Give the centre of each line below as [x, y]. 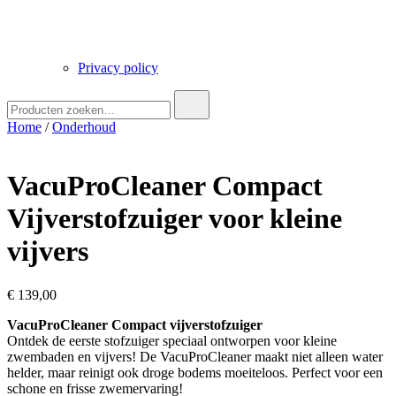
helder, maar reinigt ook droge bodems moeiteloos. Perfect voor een [195, 372]
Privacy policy [118, 68]
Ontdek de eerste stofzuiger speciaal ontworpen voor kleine [172, 340]
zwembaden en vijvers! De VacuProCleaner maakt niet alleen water [195, 356]
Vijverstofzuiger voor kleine [175, 219]
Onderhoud [84, 127]
